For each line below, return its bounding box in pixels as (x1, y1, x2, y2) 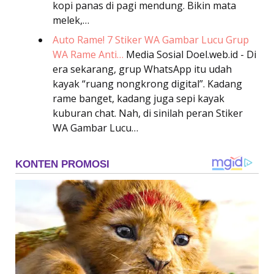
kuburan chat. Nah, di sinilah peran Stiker (53, 106, 243, 120)
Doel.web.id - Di (186, 47, 256, 61)
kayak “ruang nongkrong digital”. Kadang (53, 76, 242, 91)
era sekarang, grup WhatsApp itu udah (53, 62, 232, 76)
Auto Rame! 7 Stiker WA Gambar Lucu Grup (53, 32, 249, 46)
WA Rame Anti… (53, 47, 124, 61)
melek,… (53, 13, 89, 27)
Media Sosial (124, 47, 183, 61)
